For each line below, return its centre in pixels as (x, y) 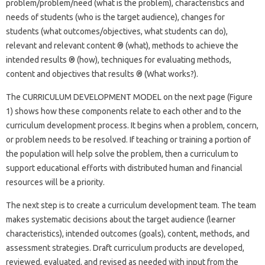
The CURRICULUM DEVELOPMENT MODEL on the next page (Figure (129, 97)
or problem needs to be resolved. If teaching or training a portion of (128, 139)
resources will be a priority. (55, 182)
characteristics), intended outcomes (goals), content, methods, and (128, 233)
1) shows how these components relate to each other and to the (124, 111)
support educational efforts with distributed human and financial (124, 168)
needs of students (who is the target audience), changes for (115, 17)
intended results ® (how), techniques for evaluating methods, (119, 59)
